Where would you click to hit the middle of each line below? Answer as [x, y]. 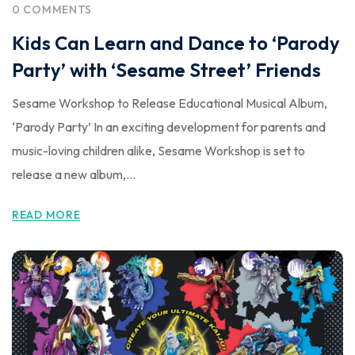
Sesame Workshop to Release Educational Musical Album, [170, 103]
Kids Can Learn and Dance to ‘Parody [176, 43]
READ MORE [46, 215]
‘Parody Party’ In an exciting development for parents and [169, 127]
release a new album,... [74, 175]
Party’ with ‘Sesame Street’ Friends [166, 70]
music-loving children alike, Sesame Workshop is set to [158, 151]
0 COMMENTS [52, 10]
